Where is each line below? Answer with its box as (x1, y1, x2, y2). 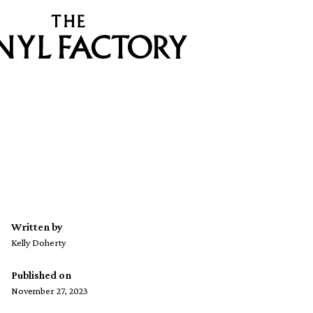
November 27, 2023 (11, 285, 88, 297)
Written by (11, 221, 63, 233)
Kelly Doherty (11, 237, 66, 249)
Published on (11, 269, 71, 282)
